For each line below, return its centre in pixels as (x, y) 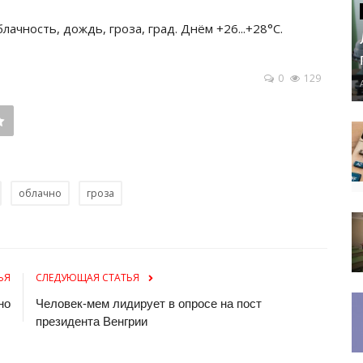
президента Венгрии (92, 321)
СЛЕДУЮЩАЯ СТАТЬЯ (88, 277)
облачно (40, 193)
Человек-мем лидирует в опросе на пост (149, 303)
